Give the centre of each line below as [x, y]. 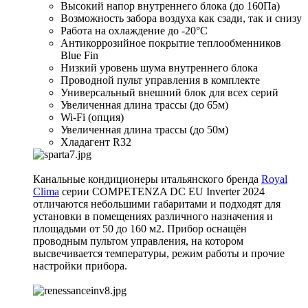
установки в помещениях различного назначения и [153, 216]
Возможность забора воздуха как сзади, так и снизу [181, 18]
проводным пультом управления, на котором [138, 241]
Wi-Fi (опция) [92, 117]
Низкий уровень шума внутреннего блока [159, 67]
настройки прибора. [81, 265]
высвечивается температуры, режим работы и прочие [159, 253]
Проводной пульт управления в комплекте [160, 80]
